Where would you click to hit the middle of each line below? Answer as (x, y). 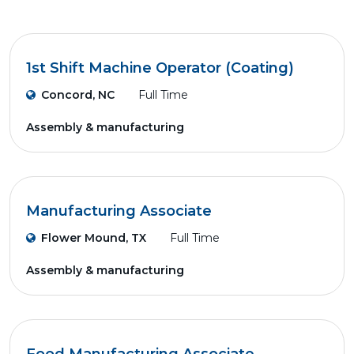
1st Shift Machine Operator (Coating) (160, 68)
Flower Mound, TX (94, 238)
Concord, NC (78, 95)
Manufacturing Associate (119, 211)
